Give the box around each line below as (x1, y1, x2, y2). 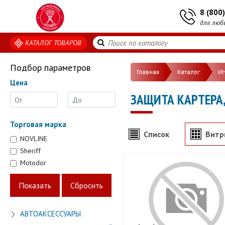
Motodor (20, 158, 46, 167)
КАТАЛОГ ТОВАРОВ (25, 38, 82, 47)
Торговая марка (10, 120, 66, 129)
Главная (137, 68, 159, 76)
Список (144, 129, 169, 139)
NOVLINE (20, 134, 47, 143)
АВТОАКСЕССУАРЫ (20, 209, 81, 218)
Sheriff (20, 146, 41, 155)
